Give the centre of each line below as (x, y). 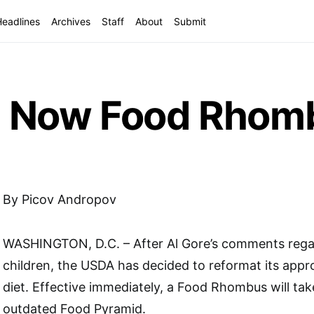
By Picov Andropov (60, 199)
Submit (190, 21)
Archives (71, 21)
